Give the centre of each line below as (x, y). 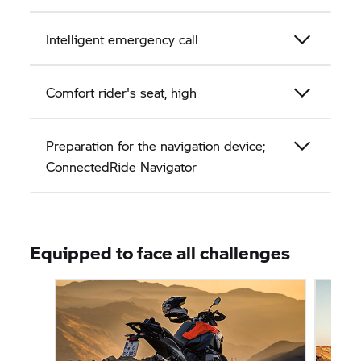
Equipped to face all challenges (160, 252)
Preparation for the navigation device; (156, 145)
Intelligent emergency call (122, 39)
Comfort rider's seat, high (122, 92)
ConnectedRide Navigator (122, 166)
